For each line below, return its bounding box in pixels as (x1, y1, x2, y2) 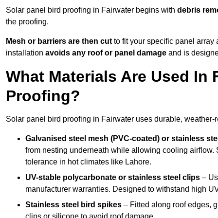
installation (6, 49, 45, 57)
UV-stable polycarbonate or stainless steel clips (25, 173, 200, 182)
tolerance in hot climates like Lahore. (25, 158, 151, 166)
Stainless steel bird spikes (25, 200, 122, 209)
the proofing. (6, 18, 49, 26)
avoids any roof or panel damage (45, 49, 166, 57)
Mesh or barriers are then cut (6, 37, 112, 46)
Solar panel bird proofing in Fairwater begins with (6, 6, 177, 15)
